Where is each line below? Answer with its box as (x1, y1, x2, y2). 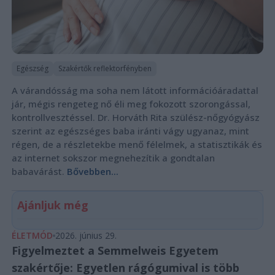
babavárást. (11, 165, 67, 177)
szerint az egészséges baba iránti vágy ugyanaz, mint (11, 124, 249, 137)
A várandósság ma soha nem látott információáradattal (11, 83, 258, 96)
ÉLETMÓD (11, 229, 53, 241)
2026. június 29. (55, 229, 117, 241)
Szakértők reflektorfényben (58, 63, 152, 74)
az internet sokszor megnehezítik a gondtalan (11, 151, 215, 164)
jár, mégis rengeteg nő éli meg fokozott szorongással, (11, 97, 250, 110)
